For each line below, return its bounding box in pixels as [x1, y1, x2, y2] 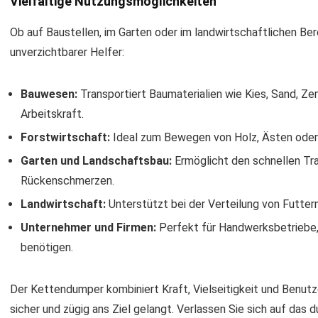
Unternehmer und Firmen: [21, 221, 156, 234]
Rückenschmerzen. [21, 174, 114, 187]
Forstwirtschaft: [21, 131, 110, 144]
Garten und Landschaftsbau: [21, 154, 172, 168]
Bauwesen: [21, 87, 77, 101]
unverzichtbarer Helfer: [10, 45, 124, 59]
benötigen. [21, 241, 73, 254]
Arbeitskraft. [21, 107, 84, 121]
